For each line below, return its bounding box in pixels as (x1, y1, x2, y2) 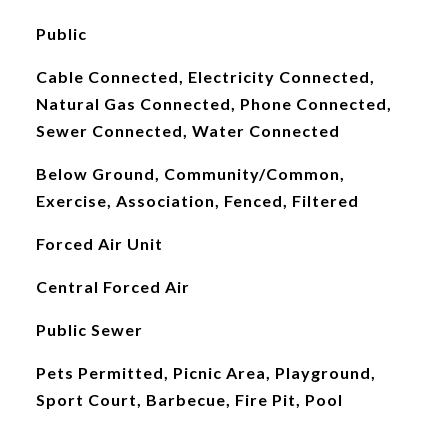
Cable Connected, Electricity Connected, (35, 67, 375, 86)
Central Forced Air (35, 277, 190, 296)
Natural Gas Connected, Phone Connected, (35, 94, 392, 113)
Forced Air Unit (35, 234, 163, 253)
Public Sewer (35, 320, 143, 339)
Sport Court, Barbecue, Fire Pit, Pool (35, 390, 343, 409)
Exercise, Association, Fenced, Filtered (35, 191, 359, 210)
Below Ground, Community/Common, (35, 164, 345, 183)
